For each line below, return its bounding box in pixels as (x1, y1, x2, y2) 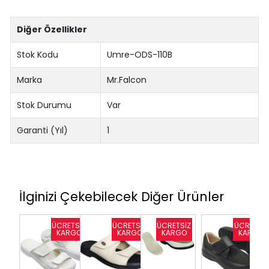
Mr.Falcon (107, 74, 147, 86)
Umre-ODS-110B (107, 49, 173, 61)
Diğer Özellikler (17, 23, 88, 36)
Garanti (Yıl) (17, 124, 68, 137)
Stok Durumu (17, 99, 72, 112)
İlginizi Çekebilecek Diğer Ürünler (19, 188, 224, 206)
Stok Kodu (17, 49, 59, 61)
